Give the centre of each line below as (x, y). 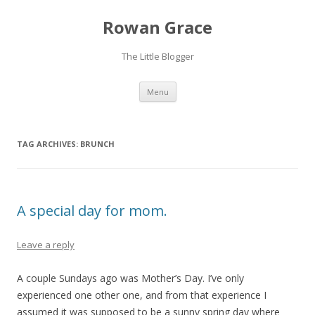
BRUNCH (97, 144)
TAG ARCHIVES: (49, 144)
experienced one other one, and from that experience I (142, 295)
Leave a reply (46, 245)
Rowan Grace (157, 27)
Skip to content (211, 86)
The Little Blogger (157, 56)
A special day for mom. (92, 211)
